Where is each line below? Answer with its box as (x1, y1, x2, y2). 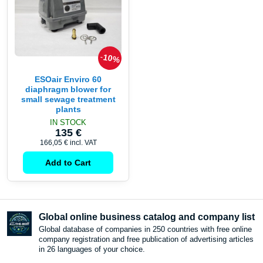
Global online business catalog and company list (39, 212, 255, 222)
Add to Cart (45, 158, 91, 168)
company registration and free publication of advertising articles (39, 235, 254, 244)
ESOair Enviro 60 (35, 75, 102, 84)
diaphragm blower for (25, 85, 111, 94)
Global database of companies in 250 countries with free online (39, 225, 252, 234)
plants (55, 104, 81, 114)
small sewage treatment (21, 95, 116, 104)
